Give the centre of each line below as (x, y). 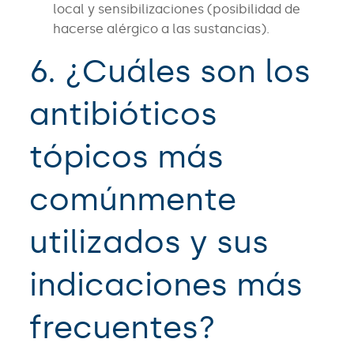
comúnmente (132, 200)
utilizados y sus (149, 243)
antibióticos (123, 115)
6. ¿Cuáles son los (169, 72)
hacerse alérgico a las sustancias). (161, 29)
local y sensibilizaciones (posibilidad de (176, 9)
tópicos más (126, 157)
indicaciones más (166, 285)
